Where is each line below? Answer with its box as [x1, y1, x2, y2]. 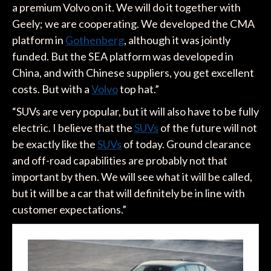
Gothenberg [65, 33, 124, 47]
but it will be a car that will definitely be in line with [11, 186, 245, 200]
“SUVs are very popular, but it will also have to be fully [11, 105, 259, 119]
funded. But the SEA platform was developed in [11, 50, 233, 64]
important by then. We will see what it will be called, [11, 170, 252, 184]
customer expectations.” [11, 203, 126, 217]
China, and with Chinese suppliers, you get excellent [11, 66, 254, 80]
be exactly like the [11, 137, 97, 151]
